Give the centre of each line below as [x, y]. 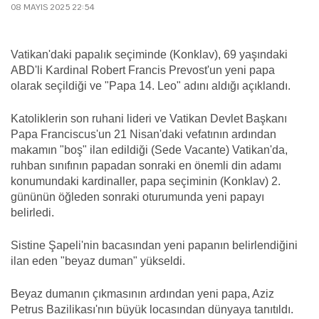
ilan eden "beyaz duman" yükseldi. [98, 261]
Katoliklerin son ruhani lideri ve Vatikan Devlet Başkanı [149, 118]
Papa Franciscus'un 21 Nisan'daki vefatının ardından [143, 134]
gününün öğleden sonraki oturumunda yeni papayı [137, 197]
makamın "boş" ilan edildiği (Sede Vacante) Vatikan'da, [149, 150]
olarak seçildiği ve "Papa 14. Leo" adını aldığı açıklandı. [151, 85]
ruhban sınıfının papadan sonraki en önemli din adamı [146, 165]
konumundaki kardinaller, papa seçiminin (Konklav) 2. [146, 181]
